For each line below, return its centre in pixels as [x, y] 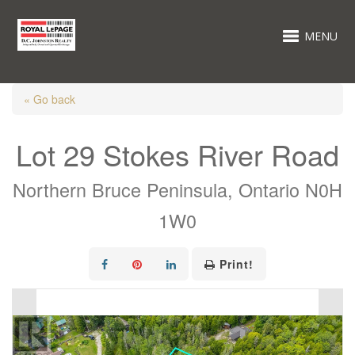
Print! [237, 264]
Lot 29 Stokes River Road [177, 154]
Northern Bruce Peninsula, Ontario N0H [177, 189]
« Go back [50, 99]
